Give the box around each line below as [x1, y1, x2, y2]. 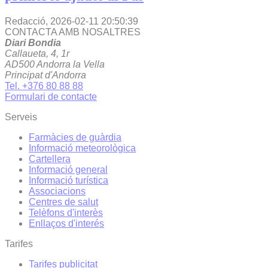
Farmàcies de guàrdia [29, 132, 121, 142]
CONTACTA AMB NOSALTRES [5, 26, 141, 37]
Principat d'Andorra [5, 69, 86, 80]
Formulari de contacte [5, 91, 97, 102]
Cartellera [29, 153, 71, 164]
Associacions [29, 185, 86, 196]
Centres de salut [29, 196, 98, 207]
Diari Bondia [5, 37, 61, 48]
